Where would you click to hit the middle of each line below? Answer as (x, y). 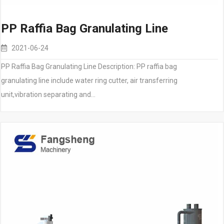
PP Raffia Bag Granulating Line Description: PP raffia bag (89, 66)
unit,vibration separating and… (48, 94)
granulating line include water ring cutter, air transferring (89, 80)
